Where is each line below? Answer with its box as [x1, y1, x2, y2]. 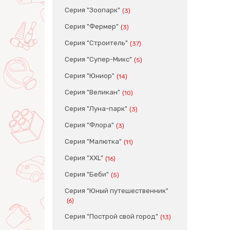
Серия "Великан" [65, 88, 120, 96]
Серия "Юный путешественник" [65, 187, 168, 195]
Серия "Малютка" [65, 138, 122, 145]
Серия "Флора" [65, 121, 114, 129]
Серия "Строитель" [65, 39, 128, 47]
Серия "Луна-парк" [65, 105, 127, 112]
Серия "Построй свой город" [65, 213, 158, 220]
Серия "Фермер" [65, 23, 119, 30]
